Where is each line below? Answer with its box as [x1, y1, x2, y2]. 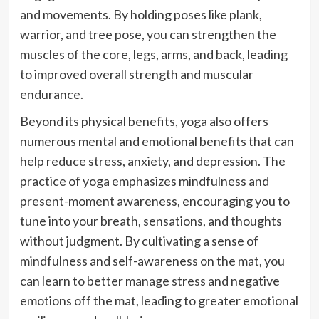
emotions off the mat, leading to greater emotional [19, 293, 298, 309]
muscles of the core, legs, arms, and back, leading [19, 46, 288, 63]
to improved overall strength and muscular [19, 66, 253, 83]
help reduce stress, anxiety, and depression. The [19, 153, 286, 169]
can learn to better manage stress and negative [19, 273, 280, 289]
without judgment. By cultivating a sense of [19, 233, 258, 249]
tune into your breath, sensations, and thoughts [19, 213, 282, 229]
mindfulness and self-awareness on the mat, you [19, 253, 285, 269]
